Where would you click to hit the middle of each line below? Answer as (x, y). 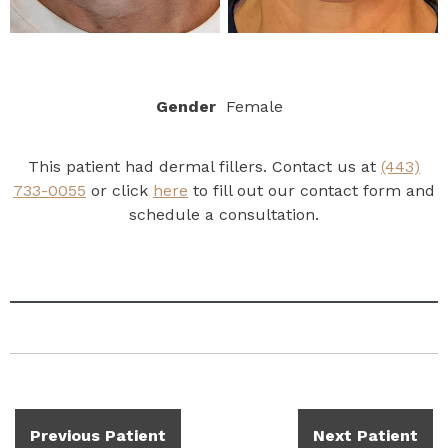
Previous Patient (98, 436)
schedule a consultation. (224, 215)
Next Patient (365, 436)
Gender (185, 107)
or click (119, 191)
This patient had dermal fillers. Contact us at (204, 167)
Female (254, 107)
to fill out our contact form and (311, 191)
